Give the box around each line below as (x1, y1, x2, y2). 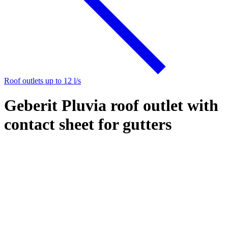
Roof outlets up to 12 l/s (4, 76, 81, 85)
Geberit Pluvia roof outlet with (4, 96, 218, 115)
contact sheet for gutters (4, 115, 172, 134)
